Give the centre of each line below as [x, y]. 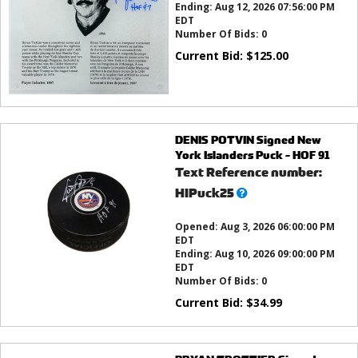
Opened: [197, 227]
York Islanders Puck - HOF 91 [252, 155]
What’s [257, 193]
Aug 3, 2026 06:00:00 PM [277, 227]
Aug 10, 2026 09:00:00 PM [274, 254]
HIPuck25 [204, 193]
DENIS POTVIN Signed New [248, 140]
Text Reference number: [248, 173]
